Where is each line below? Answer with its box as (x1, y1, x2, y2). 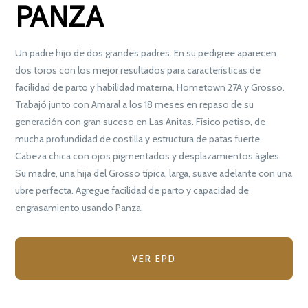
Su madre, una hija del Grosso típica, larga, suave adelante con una (15, 167, 293, 180)
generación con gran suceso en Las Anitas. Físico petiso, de (15, 115, 266, 129)
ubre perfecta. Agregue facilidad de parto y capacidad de (15, 184, 250, 197)
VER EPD (132, 253, 176, 265)
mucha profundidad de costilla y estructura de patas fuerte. (15, 133, 263, 146)
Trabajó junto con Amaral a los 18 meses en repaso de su (15, 98, 254, 111)
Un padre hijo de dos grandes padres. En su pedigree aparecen (15, 47, 277, 60)
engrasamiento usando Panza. (15, 201, 144, 214)
